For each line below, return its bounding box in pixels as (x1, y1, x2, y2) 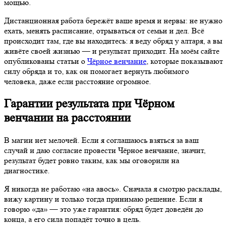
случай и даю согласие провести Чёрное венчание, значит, (4, 145, 206, 156)
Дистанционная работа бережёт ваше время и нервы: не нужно (4, 16, 222, 26)
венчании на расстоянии (4, 111, 131, 125)
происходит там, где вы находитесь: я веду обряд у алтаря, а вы (4, 36, 222, 46)
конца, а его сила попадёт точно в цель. (4, 214, 141, 224)
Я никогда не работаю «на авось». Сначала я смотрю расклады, (4, 184, 222, 194)
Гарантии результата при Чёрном (4, 97, 174, 111)
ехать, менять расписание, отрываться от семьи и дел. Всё (4, 26, 204, 36)
